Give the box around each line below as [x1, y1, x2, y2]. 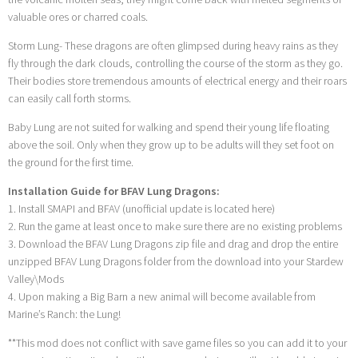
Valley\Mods [8, 271, 64, 286]
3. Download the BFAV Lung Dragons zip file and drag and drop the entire [8, 236, 338, 251]
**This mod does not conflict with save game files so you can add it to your [8, 336, 347, 351]
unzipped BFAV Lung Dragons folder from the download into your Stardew [8, 253, 344, 268]
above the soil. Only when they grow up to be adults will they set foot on [8, 137, 334, 152]
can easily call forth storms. [8, 90, 131, 105]
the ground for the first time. [8, 154, 133, 169]
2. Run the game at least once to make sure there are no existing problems [8, 218, 342, 233]
